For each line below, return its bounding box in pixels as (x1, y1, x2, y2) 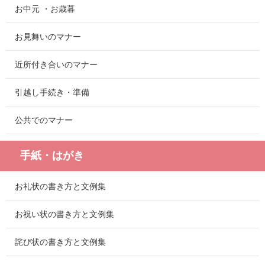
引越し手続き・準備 (15, 88, 89, 98)
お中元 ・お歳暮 (15, 4, 75, 14)
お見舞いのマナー (15, 32, 81, 42)
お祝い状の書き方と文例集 (15, 209, 114, 219)
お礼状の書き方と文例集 (15, 182, 106, 192)
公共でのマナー (15, 115, 73, 125)
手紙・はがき (20, 150, 84, 162)
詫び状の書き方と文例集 (15, 237, 106, 247)
